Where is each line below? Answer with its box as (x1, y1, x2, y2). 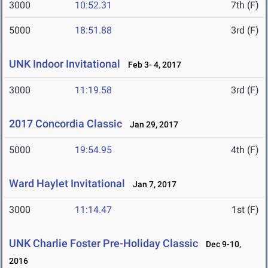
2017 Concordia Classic (9, 117, 122, 130)
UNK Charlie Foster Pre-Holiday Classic (9, 237, 198, 250)
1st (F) (232, 204, 259, 216)
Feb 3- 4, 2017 (123, 60, 181, 70)
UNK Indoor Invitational (9, 57, 120, 71)
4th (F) (231, 144, 259, 156)
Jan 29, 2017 (124, 120, 178, 130)
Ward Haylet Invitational (9, 177, 125, 190)
